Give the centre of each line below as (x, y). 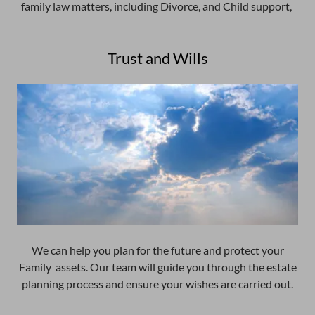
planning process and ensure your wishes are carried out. (157, 284)
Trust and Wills (157, 58)
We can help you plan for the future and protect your (157, 250)
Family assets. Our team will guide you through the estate (157, 267)
